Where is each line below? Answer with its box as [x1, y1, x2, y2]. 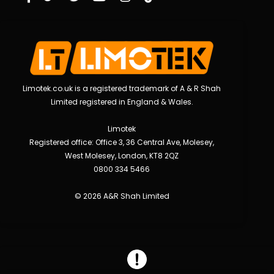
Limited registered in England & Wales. [50, 96, 193, 107]
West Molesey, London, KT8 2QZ [65, 150, 179, 161]
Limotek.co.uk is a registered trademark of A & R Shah [23, 83, 221, 94]
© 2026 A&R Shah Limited [74, 190, 169, 201]
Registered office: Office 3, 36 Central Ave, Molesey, [29, 136, 214, 147]
